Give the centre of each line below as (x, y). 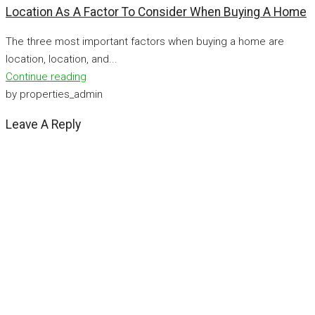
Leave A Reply (43, 124)
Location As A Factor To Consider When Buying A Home (156, 12)
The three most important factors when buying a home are (145, 42)
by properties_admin (54, 95)
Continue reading (46, 77)
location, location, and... (62, 59)
